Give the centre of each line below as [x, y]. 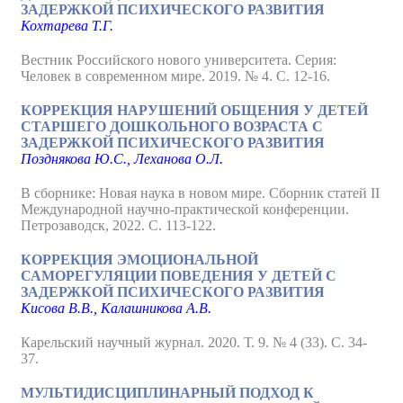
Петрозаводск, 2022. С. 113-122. [118, 225]
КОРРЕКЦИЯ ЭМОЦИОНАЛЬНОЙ [139, 260]
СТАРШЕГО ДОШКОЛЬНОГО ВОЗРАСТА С [172, 126]
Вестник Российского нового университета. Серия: [179, 60]
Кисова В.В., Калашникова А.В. [116, 308]
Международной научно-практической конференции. [185, 209]
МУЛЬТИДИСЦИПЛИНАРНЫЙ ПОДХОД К [167, 393]
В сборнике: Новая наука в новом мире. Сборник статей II [200, 193]
